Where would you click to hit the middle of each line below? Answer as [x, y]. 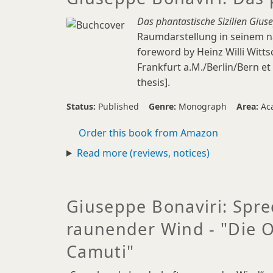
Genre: [164, 106]
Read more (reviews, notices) [143, 153]
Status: [82, 106]
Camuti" [101, 251]
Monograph [203, 106]
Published [119, 106]
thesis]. [154, 82]
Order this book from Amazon [148, 133]
